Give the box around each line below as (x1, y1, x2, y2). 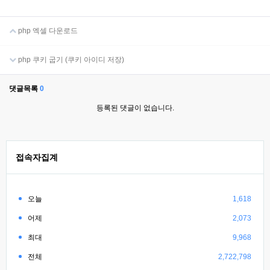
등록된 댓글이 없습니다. (96, 104, 174, 112)
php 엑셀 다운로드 (16, 27, 78, 35)
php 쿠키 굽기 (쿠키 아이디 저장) (16, 55, 124, 64)
